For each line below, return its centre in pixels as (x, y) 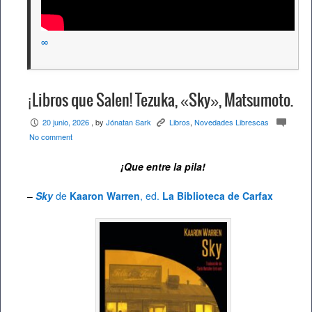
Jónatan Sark (128, 122)
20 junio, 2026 (66, 122)
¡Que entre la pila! (163, 167)
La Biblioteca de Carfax (218, 196)
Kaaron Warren (105, 196)
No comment (51, 137)
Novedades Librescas (232, 122)
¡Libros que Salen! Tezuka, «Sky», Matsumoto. (160, 101)
